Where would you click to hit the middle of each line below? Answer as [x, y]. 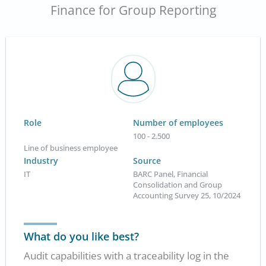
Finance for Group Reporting [133, 10]
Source [147, 161]
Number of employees [178, 123]
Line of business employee [71, 148]
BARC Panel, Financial [170, 174]
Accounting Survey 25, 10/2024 [187, 196]
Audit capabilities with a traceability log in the [126, 255]
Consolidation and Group [178, 185]
